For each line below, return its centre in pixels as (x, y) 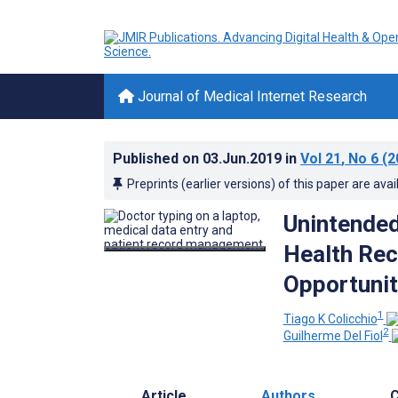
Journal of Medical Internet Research (251, 96)
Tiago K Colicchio (330, 318)
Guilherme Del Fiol (333, 336)
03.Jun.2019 (244, 159)
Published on (158, 159)
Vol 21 (321, 159)
